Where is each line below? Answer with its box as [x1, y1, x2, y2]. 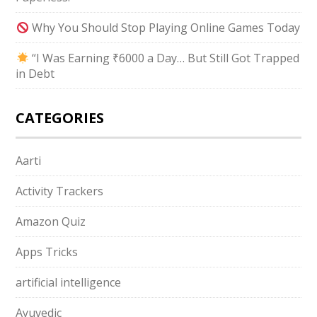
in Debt [16, 66, 55, 81]
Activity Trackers [16, 183, 104, 199]
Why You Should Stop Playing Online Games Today [28, 20, 300, 35]
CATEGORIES [16, 108, 105, 127]
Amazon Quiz [16, 214, 86, 229]
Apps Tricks [16, 244, 79, 260]
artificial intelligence [16, 275, 122, 290]
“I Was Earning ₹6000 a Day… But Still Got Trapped [28, 50, 299, 66]
